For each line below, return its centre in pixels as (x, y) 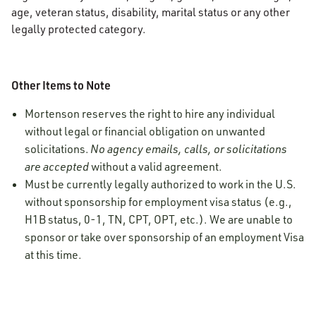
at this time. (54, 255)
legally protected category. (79, 29)
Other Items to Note (61, 85)
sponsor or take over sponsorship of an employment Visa (165, 237)
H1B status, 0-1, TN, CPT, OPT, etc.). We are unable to (159, 219)
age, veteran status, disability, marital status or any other (151, 12)
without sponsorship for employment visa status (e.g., (159, 202)
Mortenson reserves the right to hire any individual (150, 114)
